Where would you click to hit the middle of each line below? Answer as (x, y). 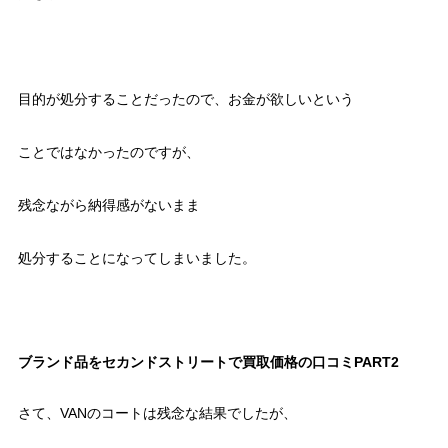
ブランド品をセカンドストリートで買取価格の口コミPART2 (208, 362)
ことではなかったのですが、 (108, 152)
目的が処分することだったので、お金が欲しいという (185, 99)
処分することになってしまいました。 (136, 258)
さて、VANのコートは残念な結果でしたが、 (157, 413)
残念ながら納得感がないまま (108, 205)
